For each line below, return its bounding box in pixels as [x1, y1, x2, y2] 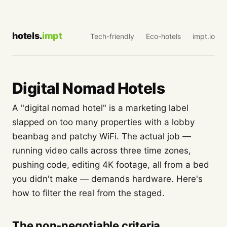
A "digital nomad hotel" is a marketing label [12, 103, 188, 113]
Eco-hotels [146, 31, 181, 41]
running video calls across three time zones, [12, 145, 191, 156]
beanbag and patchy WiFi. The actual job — [12, 131, 191, 141]
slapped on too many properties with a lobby [12, 117, 195, 127]
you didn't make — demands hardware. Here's [12, 174, 203, 184]
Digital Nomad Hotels [12, 79, 165, 97]
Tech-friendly [90, 31, 134, 41]
